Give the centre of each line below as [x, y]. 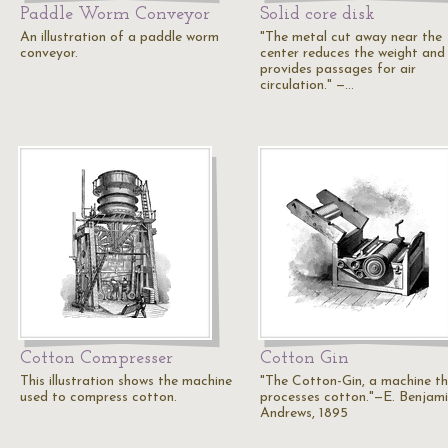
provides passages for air [338, 69]
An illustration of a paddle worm [119, 37]
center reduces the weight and [352, 53]
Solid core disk [317, 14]
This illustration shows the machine [126, 381]
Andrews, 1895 [304, 413]
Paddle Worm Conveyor [115, 14]
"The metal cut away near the [351, 37]
